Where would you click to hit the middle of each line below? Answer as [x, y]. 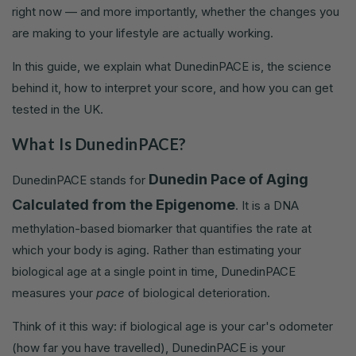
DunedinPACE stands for [80, 180]
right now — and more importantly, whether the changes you [176, 12]
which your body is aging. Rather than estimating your [157, 250]
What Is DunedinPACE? [99, 143]
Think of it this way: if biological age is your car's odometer [172, 327]
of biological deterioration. [197, 293]
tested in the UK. [58, 110]
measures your [54, 293]
